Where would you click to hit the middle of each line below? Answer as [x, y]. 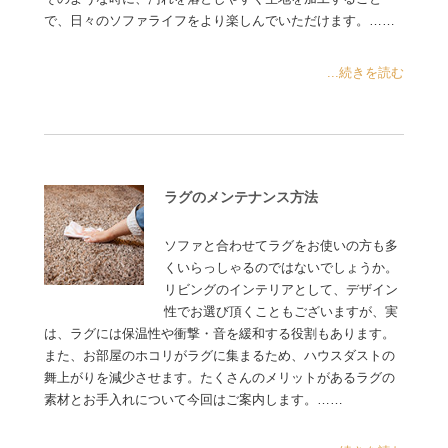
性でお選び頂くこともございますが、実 [281, 311]
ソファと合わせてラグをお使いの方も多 [281, 245]
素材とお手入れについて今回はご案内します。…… [194, 399]
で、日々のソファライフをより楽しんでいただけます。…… [220, 20]
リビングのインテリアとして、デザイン [281, 289]
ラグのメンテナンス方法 [241, 196]
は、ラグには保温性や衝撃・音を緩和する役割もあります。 [220, 333]
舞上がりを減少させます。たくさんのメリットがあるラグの [220, 377]
